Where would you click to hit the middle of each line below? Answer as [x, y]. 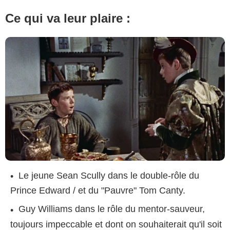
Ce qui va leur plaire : [68, 18]
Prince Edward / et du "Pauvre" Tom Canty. [98, 191]
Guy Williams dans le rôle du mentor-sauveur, [112, 209]
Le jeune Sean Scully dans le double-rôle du [109, 176]
